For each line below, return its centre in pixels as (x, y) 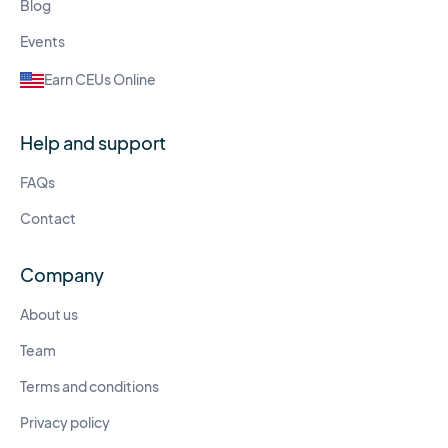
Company (62, 275)
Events (42, 42)
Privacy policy (65, 423)
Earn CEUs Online (100, 80)
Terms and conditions (89, 387)
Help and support (93, 143)
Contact (48, 219)
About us (49, 315)
